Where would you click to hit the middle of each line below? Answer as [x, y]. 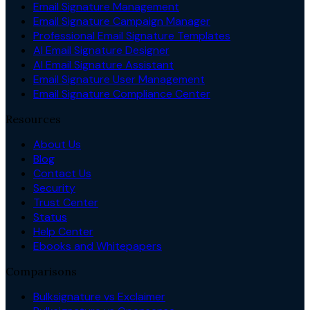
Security [54, 188]
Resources [33, 119]
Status [50, 217]
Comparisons [41, 271]
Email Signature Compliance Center [122, 93]
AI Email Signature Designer [101, 50]
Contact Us [62, 173]
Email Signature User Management [119, 79]
